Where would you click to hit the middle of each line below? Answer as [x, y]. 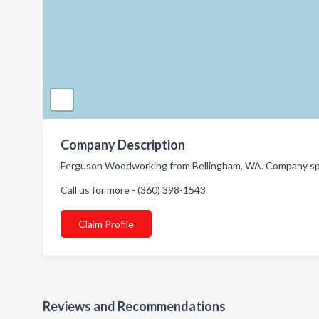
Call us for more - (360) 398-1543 [133, 190]
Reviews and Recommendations [134, 306]
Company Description [123, 145]
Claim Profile [106, 224]
